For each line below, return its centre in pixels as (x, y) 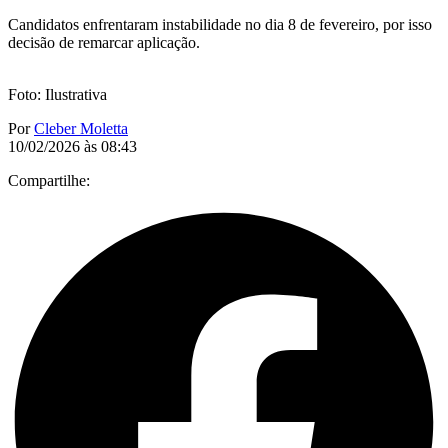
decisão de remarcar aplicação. (104, 42)
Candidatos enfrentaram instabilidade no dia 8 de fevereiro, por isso (220, 24)
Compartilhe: (49, 180)
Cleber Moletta (81, 128)
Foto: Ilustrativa (57, 94)
